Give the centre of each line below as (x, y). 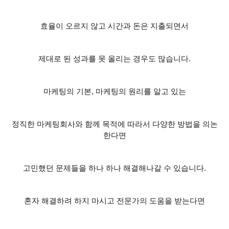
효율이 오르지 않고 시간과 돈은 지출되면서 (114, 26)
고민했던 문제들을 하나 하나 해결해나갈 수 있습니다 (113, 168)
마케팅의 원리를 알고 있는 (141, 92)
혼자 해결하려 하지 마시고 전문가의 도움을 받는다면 (114, 201)
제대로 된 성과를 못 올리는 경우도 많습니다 (113, 59)
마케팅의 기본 (67, 92)
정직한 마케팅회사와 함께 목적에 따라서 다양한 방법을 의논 (114, 124)
